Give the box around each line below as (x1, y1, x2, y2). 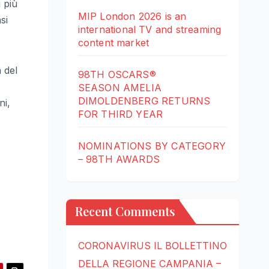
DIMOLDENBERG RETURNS (77, 95, 211, 107)
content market (77, 37, 150, 49)
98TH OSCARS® (77, 68, 156, 81)
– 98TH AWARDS (77, 153, 160, 166)
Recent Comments (74, 203, 175, 220)
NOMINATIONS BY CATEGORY (77, 140, 226, 153)
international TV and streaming (77, 23, 222, 36)
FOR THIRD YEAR (77, 108, 163, 121)
